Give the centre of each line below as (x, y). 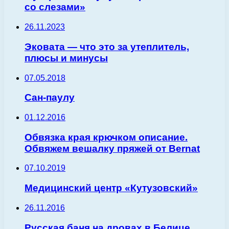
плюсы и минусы (66, 58)
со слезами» (55, 7)
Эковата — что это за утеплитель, (107, 47)
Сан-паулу (50, 98)
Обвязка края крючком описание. (106, 137)
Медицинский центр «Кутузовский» (111, 188)
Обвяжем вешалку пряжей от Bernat (112, 148)
